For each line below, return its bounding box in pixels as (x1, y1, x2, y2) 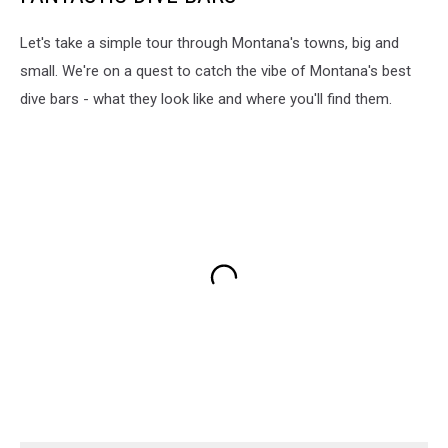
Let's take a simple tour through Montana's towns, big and (20, 34, 399, 53)
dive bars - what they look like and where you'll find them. (20, 90, 392, 109)
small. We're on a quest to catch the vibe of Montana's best (20, 62, 411, 81)
